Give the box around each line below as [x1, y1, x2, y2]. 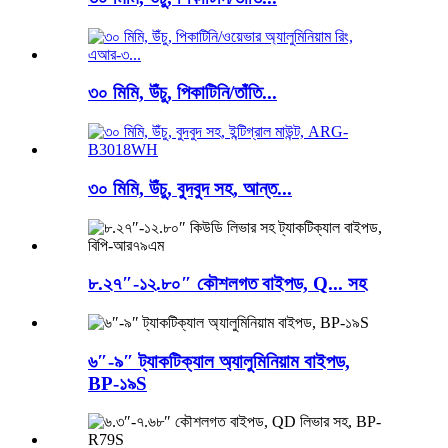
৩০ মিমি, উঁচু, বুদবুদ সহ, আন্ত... [88, 177, 292, 199]
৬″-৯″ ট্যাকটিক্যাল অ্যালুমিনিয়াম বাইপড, [88, 350, 350, 372]
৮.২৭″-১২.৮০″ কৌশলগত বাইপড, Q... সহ [88, 273, 367, 295]
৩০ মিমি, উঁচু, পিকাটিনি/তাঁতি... [88, 82, 277, 104]
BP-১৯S [88, 372, 147, 394]
